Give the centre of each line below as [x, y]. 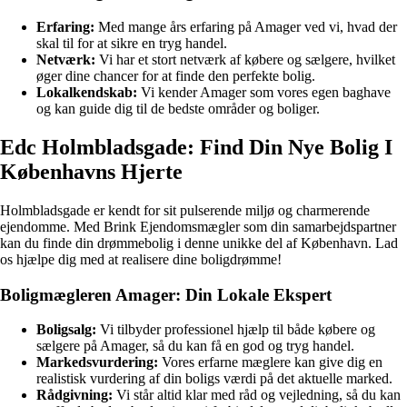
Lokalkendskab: [87, 93]
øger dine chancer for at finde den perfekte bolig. [176, 76]
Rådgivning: [74, 395]
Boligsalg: [66, 330]
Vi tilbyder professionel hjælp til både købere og [236, 330]
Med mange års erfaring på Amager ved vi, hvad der [246, 27]
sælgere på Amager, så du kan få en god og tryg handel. [195, 346]
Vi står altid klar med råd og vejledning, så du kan [257, 395]
